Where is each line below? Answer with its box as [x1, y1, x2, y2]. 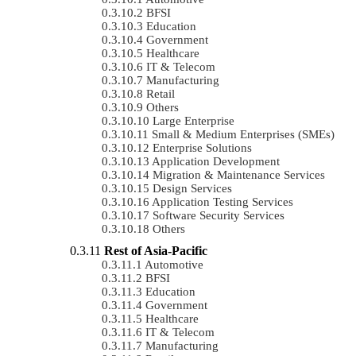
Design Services [153, 181, 232, 195]
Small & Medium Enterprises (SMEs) [152, 127, 335, 141]
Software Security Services [153, 208, 284, 222]
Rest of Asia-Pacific [104, 243, 207, 257]
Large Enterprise [153, 114, 234, 127]
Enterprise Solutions [153, 141, 252, 154]
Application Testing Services [152, 195, 293, 208]
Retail [146, 87, 175, 100]
